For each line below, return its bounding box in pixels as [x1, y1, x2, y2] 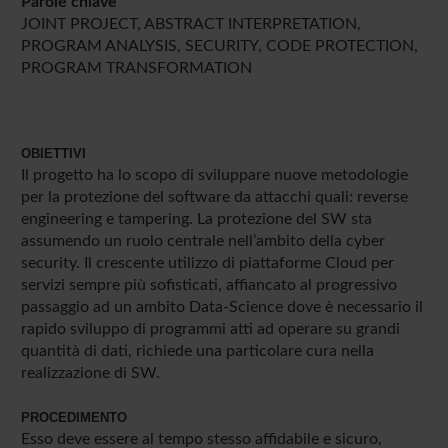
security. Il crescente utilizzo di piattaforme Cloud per [20, 254, 394, 271]
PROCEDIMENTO [20, 409, 127, 425]
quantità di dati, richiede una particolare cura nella [20, 342, 374, 359]
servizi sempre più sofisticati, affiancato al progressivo [20, 276, 397, 293]
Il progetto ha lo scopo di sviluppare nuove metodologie [20, 166, 408, 183]
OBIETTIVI [20, 145, 86, 161]
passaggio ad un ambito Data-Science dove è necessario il [20, 298, 423, 315]
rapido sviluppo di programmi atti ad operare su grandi [20, 320, 400, 337]
